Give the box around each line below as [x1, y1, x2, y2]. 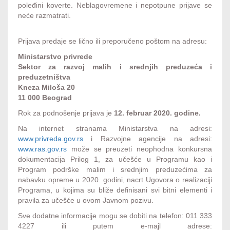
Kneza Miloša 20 [18, 83, 75, 92]
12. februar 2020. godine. [114, 109, 201, 118]
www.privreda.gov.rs [18, 135, 83, 143]
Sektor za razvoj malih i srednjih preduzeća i [18, 63, 212, 71]
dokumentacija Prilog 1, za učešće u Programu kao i [18, 155, 212, 164]
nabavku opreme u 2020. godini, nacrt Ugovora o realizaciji [18, 176, 212, 184]
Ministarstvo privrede [18, 52, 92, 61]
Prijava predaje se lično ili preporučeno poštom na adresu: [18, 37, 207, 46]
